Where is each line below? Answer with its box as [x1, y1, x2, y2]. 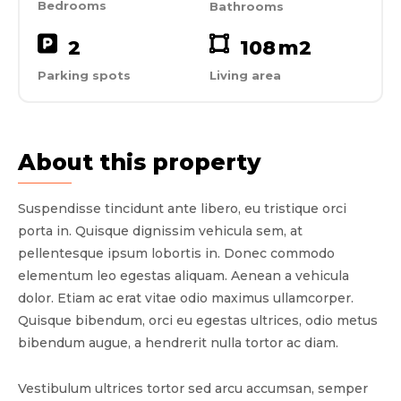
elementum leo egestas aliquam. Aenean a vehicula [18, 267, 349, 284]
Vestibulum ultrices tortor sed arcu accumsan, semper [18, 380, 368, 397]
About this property [18, 148, 261, 175]
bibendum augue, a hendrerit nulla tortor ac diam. [18, 334, 338, 351]
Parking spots [38, 67, 131, 82]
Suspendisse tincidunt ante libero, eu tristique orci [18, 200, 346, 217]
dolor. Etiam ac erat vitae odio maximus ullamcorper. [18, 289, 354, 306]
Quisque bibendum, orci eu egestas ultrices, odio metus [18, 311, 378, 328]
